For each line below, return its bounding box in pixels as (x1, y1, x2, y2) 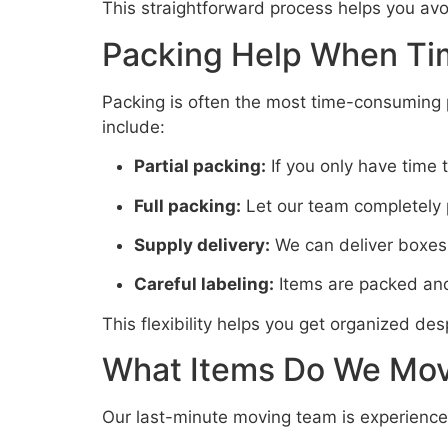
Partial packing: (134, 156, 266, 177)
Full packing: (134, 195, 241, 216)
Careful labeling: (134, 274, 274, 295)
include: (102, 116, 165, 137)
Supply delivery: (134, 234, 270, 255)
